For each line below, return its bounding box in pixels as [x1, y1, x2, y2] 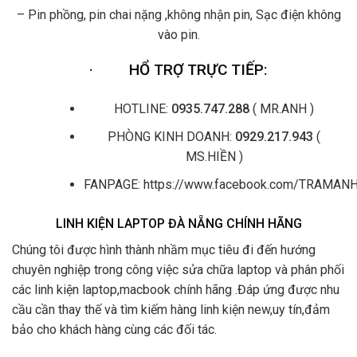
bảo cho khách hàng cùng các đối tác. [12, 321, 217, 337]
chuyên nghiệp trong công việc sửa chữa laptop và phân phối [12, 261, 344, 277]
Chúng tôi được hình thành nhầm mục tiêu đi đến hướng [12, 241, 316, 257]
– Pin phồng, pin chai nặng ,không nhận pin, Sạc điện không [16, 6, 341, 22]
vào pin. [157, 26, 200, 42]
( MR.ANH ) [249, 101, 315, 117]
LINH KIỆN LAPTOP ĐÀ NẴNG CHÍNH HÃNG [55, 215, 302, 231]
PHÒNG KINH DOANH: [108, 129, 236, 144]
